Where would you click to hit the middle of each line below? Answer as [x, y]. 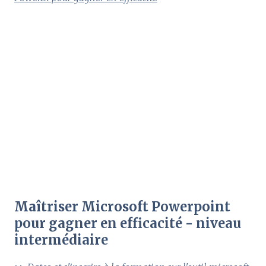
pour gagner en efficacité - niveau [128, 223]
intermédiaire [61, 240]
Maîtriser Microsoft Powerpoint [122, 206]
